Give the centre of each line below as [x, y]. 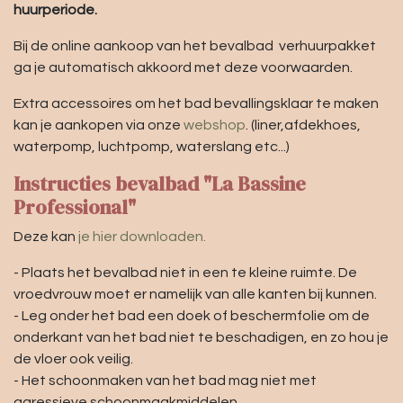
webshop [215, 125]
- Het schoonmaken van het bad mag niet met [165, 380]
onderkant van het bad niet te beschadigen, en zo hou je [201, 337]
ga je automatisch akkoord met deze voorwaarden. [183, 67]
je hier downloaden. [141, 236]
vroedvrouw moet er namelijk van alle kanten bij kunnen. [195, 294]
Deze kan [45, 236]
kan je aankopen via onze [99, 125]
